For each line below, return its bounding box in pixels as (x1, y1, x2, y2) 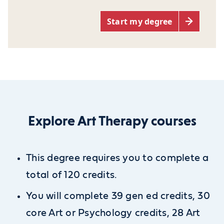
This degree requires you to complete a (26, 153, 209, 163)
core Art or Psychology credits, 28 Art (26, 208, 200, 218)
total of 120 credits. (26, 170, 117, 180)
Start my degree (106, 15, 172, 27)
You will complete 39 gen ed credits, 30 (26, 191, 210, 201)
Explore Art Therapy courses (27, 112, 196, 129)
